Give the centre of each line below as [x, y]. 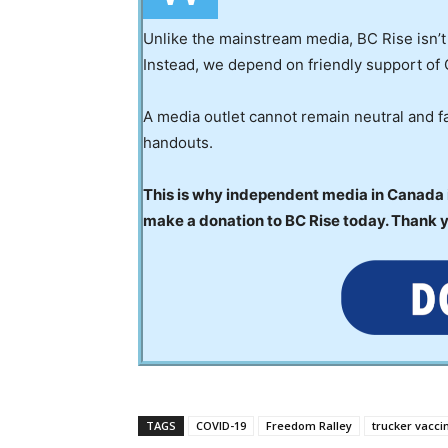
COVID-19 [221, 425]
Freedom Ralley [309, 425]
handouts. [178, 142]
